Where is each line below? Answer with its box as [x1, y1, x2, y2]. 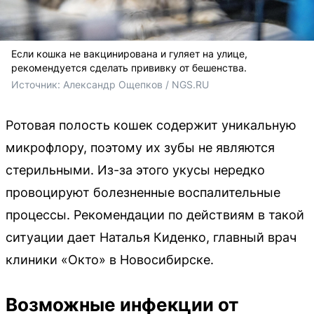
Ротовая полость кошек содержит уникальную [6, 117, 296, 132]
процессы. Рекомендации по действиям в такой [6, 207, 304, 222]
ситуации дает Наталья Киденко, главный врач [6, 229, 296, 245]
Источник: [11, 78, 63, 90]
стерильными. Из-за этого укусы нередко [6, 162, 265, 177]
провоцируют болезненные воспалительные [6, 184, 280, 200]
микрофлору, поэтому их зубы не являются [6, 139, 275, 155]
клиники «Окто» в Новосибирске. [6, 252, 214, 267]
